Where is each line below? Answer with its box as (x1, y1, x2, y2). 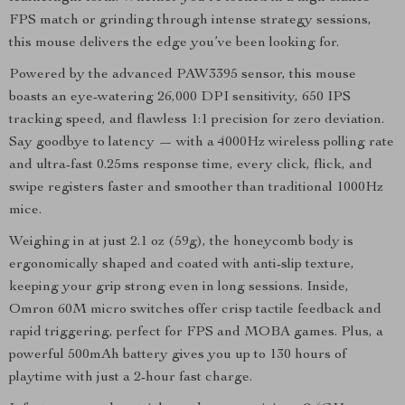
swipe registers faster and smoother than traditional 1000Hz (9, 181, 383, 195)
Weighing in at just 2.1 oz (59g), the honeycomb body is (9, 235, 353, 250)
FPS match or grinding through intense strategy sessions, (9, 14, 372, 28)
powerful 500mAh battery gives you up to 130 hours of (9, 348, 346, 363)
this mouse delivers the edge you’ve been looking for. (9, 36, 339, 51)
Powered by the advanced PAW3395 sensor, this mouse (9, 68, 356, 82)
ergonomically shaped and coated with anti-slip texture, (9, 258, 354, 272)
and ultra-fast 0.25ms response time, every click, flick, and (9, 158, 372, 173)
